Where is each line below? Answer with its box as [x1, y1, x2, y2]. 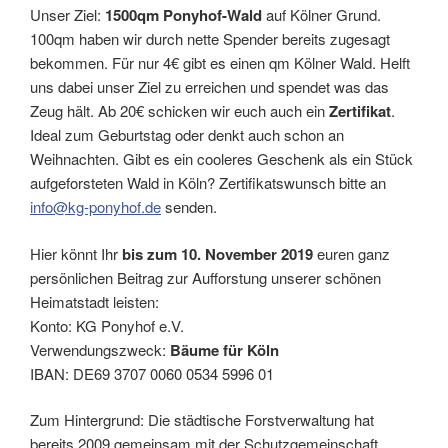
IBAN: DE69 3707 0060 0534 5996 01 [30, 362, 274, 384]
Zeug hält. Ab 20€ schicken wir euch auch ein [30, 100, 329, 122]
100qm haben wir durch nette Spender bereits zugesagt [30, 28, 390, 50]
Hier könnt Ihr [30, 242, 122, 264]
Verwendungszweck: [30, 338, 170, 360]
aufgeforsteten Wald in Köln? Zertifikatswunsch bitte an [30, 172, 386, 194]
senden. [161, 196, 217, 218]
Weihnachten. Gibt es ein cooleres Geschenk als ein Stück [30, 148, 413, 170]
